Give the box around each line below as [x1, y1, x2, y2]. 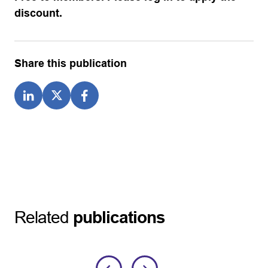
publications [73, 207, 165, 227]
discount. [14, 7, 62, 19]
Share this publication [14, 57, 127, 69]
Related [14, 207, 69, 227]
